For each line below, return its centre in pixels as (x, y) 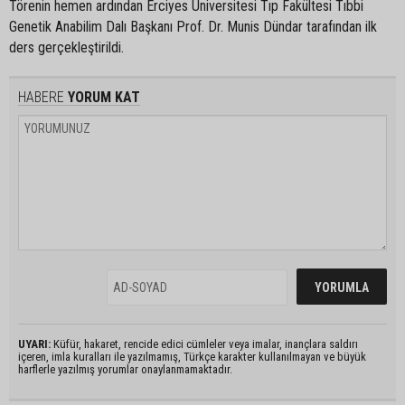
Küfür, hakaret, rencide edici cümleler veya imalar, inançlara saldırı (204, 344)
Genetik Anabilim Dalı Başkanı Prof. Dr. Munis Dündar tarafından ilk (193, 26)
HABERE (41, 97)
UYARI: (34, 344)
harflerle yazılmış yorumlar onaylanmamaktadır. (125, 369)
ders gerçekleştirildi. (66, 47)
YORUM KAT (102, 97)
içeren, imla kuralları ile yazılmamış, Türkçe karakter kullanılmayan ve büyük (192, 356)
